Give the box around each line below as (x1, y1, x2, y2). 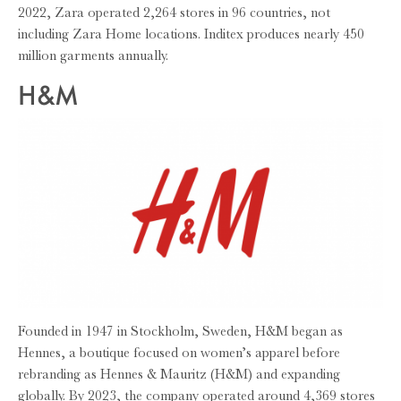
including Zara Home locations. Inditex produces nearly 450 (18, 25, 364, 42)
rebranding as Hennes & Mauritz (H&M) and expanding (18, 366, 340, 383)
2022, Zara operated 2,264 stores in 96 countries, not (18, 4, 330, 21)
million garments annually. (18, 47, 168, 64)
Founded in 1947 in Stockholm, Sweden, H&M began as (18, 323, 343, 340)
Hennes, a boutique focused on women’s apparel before (18, 345, 340, 362)
